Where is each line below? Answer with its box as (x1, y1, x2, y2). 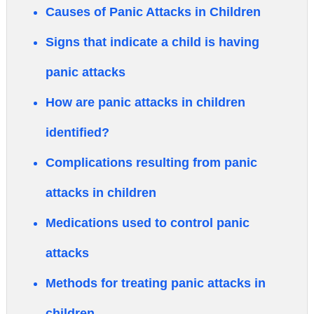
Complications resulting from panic (46, 156, 257, 170)
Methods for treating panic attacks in (46, 276, 266, 290)
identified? (46, 125, 109, 139)
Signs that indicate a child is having (46, 35, 259, 49)
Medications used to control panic (46, 216, 250, 230)
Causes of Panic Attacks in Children (46, 5, 261, 19)
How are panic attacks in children (46, 95, 245, 109)
